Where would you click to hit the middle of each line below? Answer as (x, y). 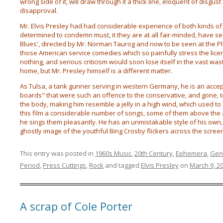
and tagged (122, 165)
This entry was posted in (57, 153)
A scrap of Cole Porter (76, 206)
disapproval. (39, 10)
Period (30, 165)
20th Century (153, 153)
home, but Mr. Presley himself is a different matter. (96, 71)
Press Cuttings (64, 165)
